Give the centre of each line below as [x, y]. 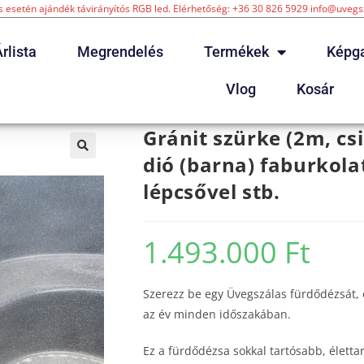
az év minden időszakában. [217, 314]
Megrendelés [121, 52]
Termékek [237, 52]
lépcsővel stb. [212, 191]
